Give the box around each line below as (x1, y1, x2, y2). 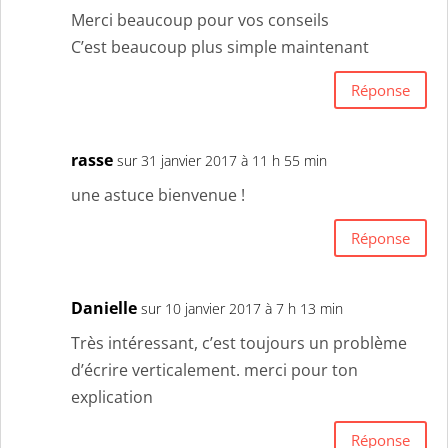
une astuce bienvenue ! (71, 184, 245, 207)
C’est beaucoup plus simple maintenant (71, 36, 369, 59)
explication (71, 386, 153, 409)
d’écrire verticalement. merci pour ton (71, 359, 358, 382)
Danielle (71, 297, 137, 320)
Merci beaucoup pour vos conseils (71, 9, 329, 32)
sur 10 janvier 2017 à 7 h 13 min (141, 299, 343, 319)
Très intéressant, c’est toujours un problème (71, 332, 407, 355)
